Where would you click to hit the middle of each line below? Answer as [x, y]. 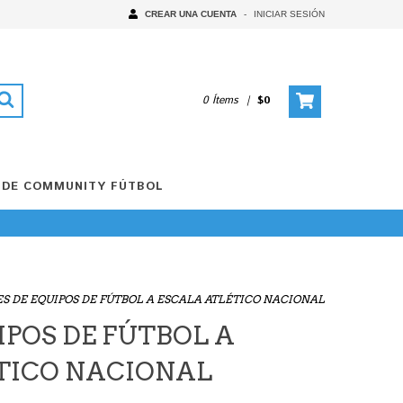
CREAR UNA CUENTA [191, 13]
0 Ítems [223, 100]
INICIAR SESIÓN [289, 13]
